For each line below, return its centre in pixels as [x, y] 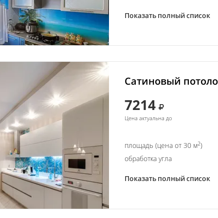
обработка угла [148, 159]
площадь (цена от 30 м [161, 145]
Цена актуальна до [148, 118]
